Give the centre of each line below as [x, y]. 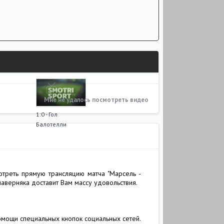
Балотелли [51, 124]
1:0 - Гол [47, 114]
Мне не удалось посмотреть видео [96, 100]
